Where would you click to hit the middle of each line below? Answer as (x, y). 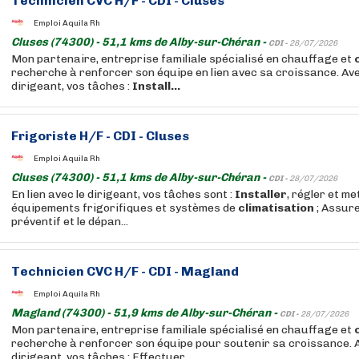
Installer (261, 194)
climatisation (276, 208)
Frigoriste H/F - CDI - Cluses (100, 136)
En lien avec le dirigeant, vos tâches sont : (123, 194)
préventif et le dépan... (70, 222)
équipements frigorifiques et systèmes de (125, 208)
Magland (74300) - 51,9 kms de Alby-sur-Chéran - (145, 313)
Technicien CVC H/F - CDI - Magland (125, 271)
